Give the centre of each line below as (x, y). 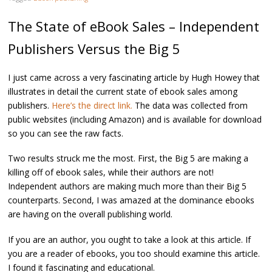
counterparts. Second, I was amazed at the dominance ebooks (131, 200)
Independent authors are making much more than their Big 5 (127, 186)
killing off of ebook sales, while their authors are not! (111, 172)
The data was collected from (190, 106)
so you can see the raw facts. (66, 134)
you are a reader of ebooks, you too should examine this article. (134, 253)
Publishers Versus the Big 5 (94, 48)
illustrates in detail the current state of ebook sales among (123, 92)
